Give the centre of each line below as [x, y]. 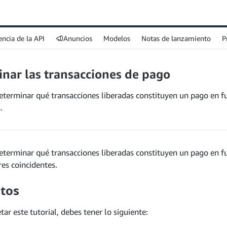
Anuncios [78, 38]
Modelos [117, 38]
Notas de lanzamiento [176, 38]
